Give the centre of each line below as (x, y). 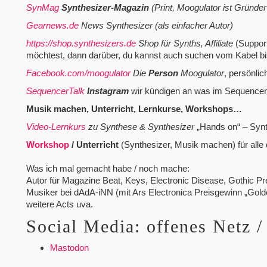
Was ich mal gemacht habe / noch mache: (108, 169)
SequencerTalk (55, 91)
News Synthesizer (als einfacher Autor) (156, 26)
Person (163, 73)
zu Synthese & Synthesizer (140, 127)
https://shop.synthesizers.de (81, 44)
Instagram (108, 91)
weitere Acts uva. (59, 204)
